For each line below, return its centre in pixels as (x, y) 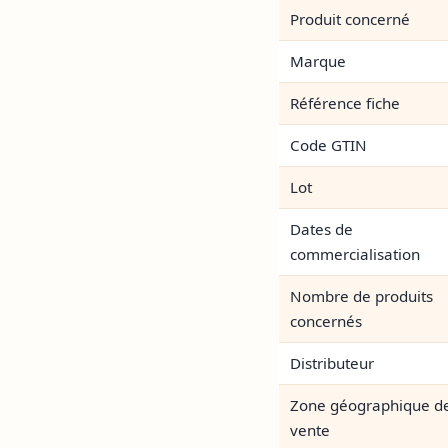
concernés (326, 321)
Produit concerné (350, 19)
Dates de (322, 229)
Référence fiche (345, 103)
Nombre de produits (362, 296)
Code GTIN (329, 145)
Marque (318, 61)
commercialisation (355, 254)
